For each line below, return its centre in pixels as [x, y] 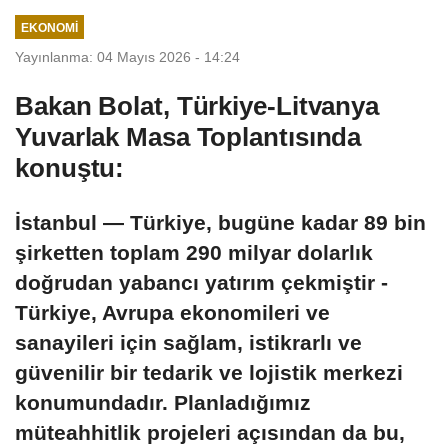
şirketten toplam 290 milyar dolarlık [194, 252]
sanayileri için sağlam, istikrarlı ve [188, 342]
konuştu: [70, 167]
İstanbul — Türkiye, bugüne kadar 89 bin [220, 222]
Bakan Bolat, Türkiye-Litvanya [197, 105]
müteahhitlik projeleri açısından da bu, [210, 432]
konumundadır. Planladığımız [163, 402]
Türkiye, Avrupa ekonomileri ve [172, 312]
